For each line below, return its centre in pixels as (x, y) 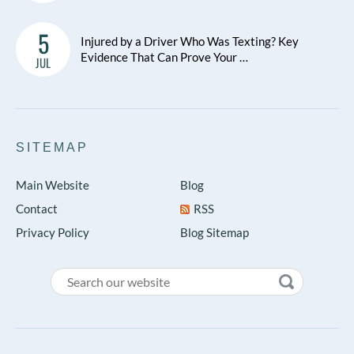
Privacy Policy (53, 232)
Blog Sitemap (215, 232)
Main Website (53, 185)
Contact (37, 209)
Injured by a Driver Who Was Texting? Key (190, 41)
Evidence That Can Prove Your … (164, 57)
